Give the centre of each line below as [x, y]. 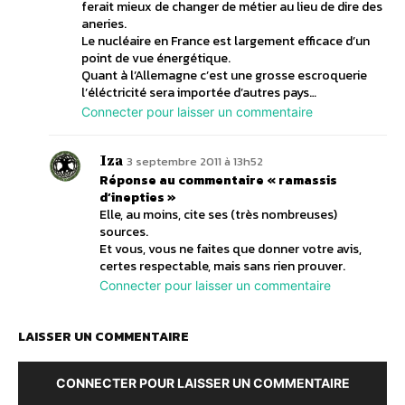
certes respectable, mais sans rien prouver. [222, 267]
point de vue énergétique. [156, 59]
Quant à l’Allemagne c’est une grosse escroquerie [224, 76]
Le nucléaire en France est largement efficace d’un [226, 42]
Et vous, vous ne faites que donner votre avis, [231, 250]
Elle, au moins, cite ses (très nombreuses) [218, 215]
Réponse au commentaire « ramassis [218, 181]
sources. [124, 232]
